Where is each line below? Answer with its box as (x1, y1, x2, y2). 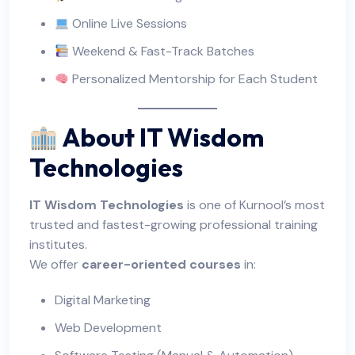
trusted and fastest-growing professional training (29, 216, 318, 234)
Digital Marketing (55, 292, 151, 309)
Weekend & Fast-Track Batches (69, 43, 255, 60)
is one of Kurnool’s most (184, 197, 325, 214)
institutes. (29, 236, 87, 254)
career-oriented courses (82, 256, 241, 273)
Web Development (55, 319, 162, 337)
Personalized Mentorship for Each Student (69, 71, 319, 88)
